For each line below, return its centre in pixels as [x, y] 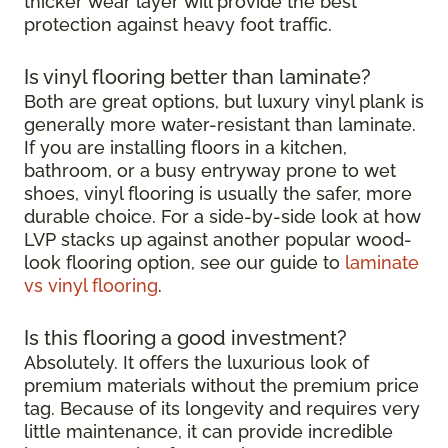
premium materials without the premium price [221, 385]
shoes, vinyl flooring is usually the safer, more [218, 193]
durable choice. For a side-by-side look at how [222, 216]
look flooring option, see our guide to [184, 262]
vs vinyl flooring [91, 285]
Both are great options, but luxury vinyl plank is [224, 101]
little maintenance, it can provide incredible [208, 431]
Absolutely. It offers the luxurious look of [196, 362]
